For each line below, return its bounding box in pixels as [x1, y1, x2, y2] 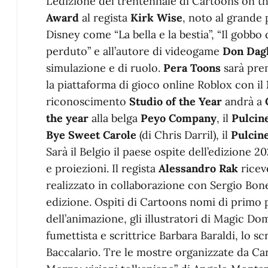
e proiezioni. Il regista [46, 161, 159, 175]
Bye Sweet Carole [46, 127, 139, 142]
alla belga [92, 111, 141, 125]
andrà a [222, 94, 265, 108]
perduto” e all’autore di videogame [46, 44, 223, 58]
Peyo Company [141, 111, 217, 125]
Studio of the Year [129, 94, 222, 108]
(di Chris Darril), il [139, 127, 231, 142]
